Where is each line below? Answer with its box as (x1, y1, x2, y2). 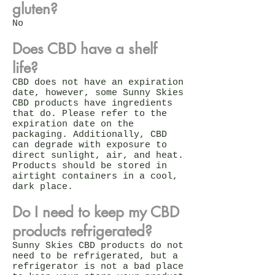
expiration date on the (12, 118, 134, 130)
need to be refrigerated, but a (12, 250, 178, 261)
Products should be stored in (12, 160, 167, 171)
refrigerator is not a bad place (12, 261, 184, 272)
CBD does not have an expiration (12, 77, 184, 88)
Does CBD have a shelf (12, 39, 157, 58)
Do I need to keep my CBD (12, 202, 179, 222)
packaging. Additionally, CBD (12, 129, 167, 140)
